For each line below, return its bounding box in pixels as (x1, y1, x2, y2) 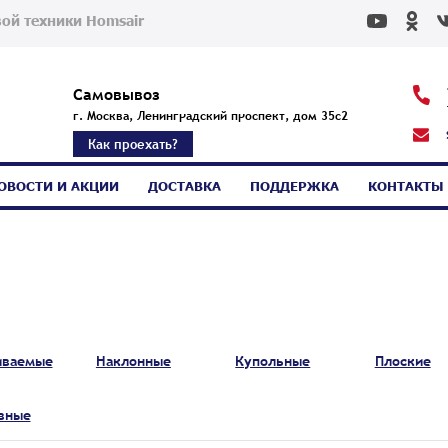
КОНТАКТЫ (367, 178, 443, 194)
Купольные (235, 351, 311, 370)
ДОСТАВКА (147, 178, 221, 194)
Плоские (374, 351, 431, 370)
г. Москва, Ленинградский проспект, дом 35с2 (72, 106, 348, 125)
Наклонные (95, 351, 171, 370)
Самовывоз (72, 82, 160, 105)
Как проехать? (87, 134, 178, 153)
